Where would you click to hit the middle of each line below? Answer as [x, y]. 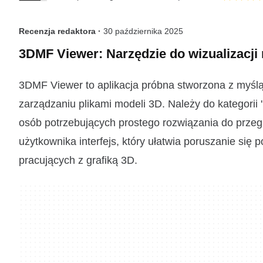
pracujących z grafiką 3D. [78, 160]
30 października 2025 [143, 31]
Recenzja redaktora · [61, 31]
